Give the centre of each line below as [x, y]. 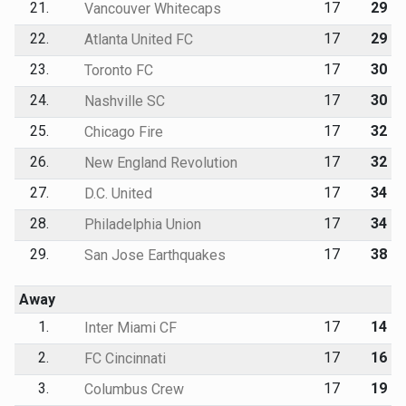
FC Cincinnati [123, 358]
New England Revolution [159, 162]
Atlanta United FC [136, 39]
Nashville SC [122, 101]
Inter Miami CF [128, 327]
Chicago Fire [121, 131]
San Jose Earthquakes [153, 255]
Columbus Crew [132, 389]
